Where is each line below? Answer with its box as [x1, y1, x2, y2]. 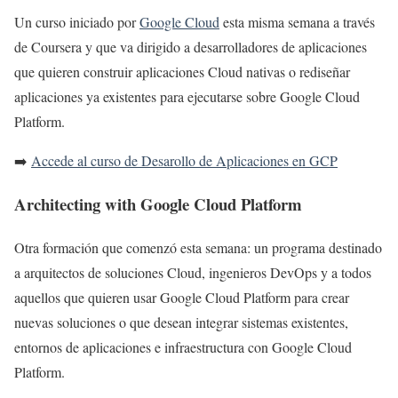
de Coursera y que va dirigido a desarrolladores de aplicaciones [14, 37, 367, 57]
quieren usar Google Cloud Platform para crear [88, 287, 349, 306]
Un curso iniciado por [14, 12, 139, 32]
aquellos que [14, 287, 88, 306]
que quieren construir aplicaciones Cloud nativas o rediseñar [14, 62, 350, 82]
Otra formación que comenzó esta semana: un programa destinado [14, 237, 382, 257]
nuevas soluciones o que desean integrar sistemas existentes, [14, 312, 348, 331]
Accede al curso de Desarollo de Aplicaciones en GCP [31, 151, 338, 171]
